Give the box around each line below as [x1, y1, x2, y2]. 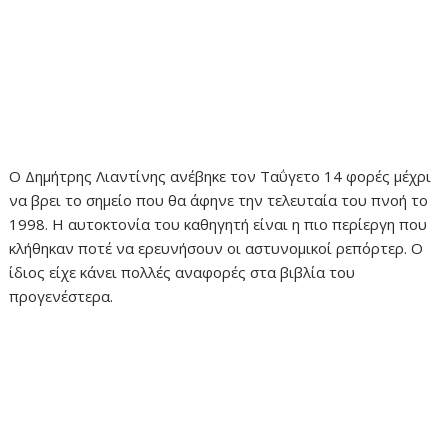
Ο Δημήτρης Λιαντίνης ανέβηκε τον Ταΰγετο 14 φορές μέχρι [9, 165, 432, 186]
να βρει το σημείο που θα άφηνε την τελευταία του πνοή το [9, 189, 429, 210]
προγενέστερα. [9, 285, 114, 306]
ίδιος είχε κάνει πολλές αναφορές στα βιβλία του [9, 261, 356, 282]
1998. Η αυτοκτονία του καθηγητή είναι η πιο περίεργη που [9, 213, 428, 234]
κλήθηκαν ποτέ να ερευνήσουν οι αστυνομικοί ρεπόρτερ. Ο [9, 237, 424, 258]
